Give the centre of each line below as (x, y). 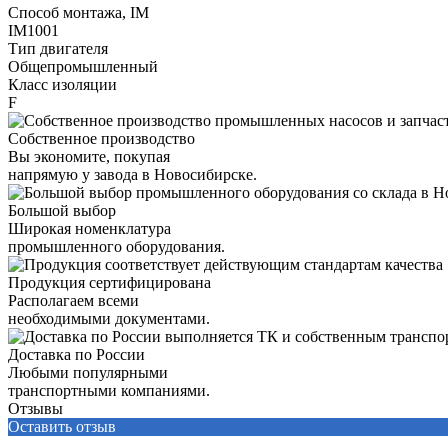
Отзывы (35, 408)
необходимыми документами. (109, 318)
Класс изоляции (62, 84)
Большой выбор (62, 210)
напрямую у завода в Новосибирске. (132, 174)
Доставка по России (76, 354)
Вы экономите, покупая (89, 156)
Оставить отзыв (62, 426)
